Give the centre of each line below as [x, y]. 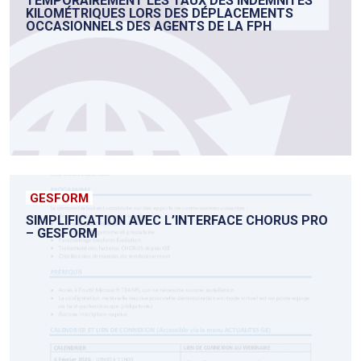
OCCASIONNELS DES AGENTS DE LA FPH [149, 27]
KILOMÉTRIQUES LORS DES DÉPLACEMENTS [160, 14]
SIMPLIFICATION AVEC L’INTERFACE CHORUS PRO [177, 221]
